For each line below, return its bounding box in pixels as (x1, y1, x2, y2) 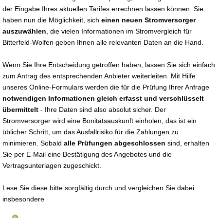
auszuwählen (2, 27, 46, 35)
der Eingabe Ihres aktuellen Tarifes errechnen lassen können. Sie (2, 5, 203, 13)
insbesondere (2, 195, 44, 203)
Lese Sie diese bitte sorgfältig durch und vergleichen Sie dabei (2, 184, 194, 192)
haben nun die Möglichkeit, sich (2, 16, 101, 24)
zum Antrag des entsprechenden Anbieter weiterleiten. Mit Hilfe (2, 72, 196, 80)
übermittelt (2, 106, 38, 113)
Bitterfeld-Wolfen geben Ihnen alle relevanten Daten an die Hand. (2, 38, 203, 46)
